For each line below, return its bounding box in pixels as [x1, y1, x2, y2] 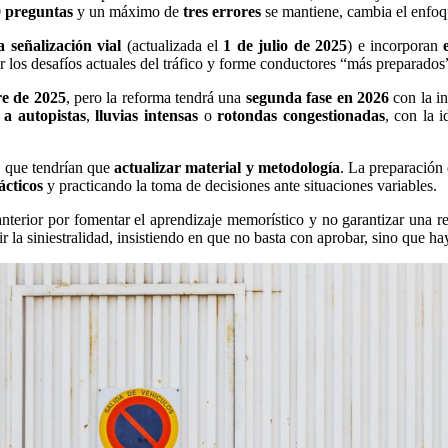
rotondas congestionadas [217, 106, 385, 124]
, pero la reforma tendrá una [65, 88, 246, 106]
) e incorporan [347, 36, 444, 54]
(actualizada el [121, 36, 224, 54]
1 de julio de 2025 [223, 36, 348, 54]
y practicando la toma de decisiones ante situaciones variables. [43, 176, 437, 194]
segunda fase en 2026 [245, 88, 389, 106]
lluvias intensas [95, 106, 198, 124]
